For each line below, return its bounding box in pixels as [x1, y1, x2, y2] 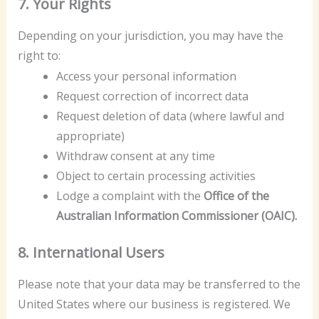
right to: [17, 47, 61, 63]
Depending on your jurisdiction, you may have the [17, 27, 283, 43]
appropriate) [56, 128, 125, 145]
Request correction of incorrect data [56, 88, 249, 105]
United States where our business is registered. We [17, 296, 291, 313]
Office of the [203, 188, 269, 204]
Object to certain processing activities [56, 168, 256, 184]
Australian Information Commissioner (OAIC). [56, 208, 297, 224]
